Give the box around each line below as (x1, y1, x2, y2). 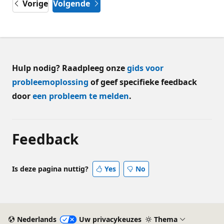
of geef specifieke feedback (88, 76, 197, 87)
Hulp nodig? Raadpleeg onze (12, 62, 127, 73)
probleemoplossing (12, 76, 88, 87)
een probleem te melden (32, 90, 129, 101)
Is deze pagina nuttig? (12, 163, 88, 173)
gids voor (127, 62, 163, 73)
